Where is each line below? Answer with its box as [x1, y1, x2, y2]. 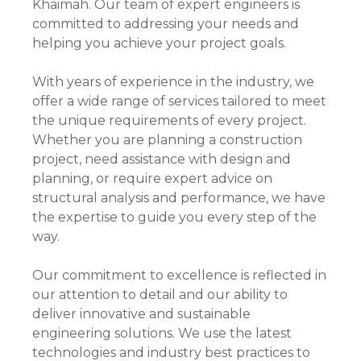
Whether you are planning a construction [32, 132, 302, 148]
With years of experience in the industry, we [32, 74, 314, 90]
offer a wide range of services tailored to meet [32, 93, 326, 110]
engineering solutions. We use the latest [32, 326, 292, 342]
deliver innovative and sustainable [32, 306, 251, 322]
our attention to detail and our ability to [32, 287, 288, 303]
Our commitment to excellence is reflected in [32, 268, 326, 284]
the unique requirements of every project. [32, 113, 306, 129]
